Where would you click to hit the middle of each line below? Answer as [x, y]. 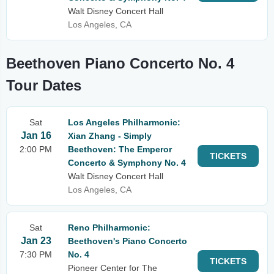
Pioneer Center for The [113, 268]
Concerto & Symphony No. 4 [127, 163]
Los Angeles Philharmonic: [124, 122]
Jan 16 [36, 135]
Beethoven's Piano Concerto [128, 241]
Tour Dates [44, 85]
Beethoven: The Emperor [120, 149]
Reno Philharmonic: [109, 228]
